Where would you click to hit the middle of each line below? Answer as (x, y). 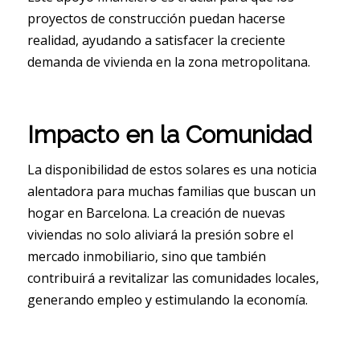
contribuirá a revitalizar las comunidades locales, (173, 278)
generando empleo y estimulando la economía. (167, 300)
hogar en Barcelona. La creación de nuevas (156, 213)
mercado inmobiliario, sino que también (146, 257)
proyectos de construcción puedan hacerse (156, 19)
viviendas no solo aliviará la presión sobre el (160, 235)
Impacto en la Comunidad (169, 135)
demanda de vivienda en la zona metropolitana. (168, 62)
